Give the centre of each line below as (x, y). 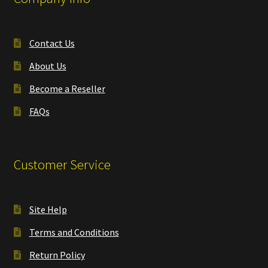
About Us (48, 66)
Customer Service (62, 164)
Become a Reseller (67, 89)
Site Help (48, 209)
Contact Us (52, 43)
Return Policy (57, 255)
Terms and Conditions (74, 232)
